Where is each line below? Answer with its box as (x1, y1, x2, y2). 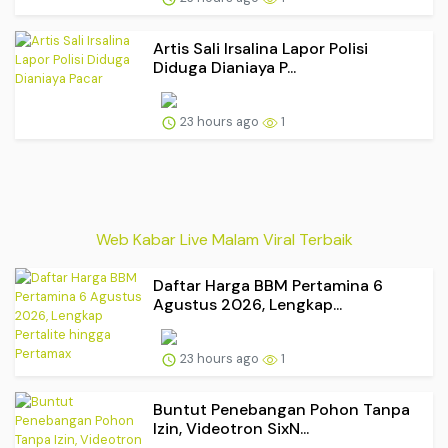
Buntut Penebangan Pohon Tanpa (153, 398, 410, 420)
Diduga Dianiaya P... (153, 56, 296, 78)
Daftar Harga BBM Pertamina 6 (153, 274, 383, 296)
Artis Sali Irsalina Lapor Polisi (153, 37, 368, 59)
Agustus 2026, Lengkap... (153, 293, 342, 315)
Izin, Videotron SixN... (153, 417, 309, 439)
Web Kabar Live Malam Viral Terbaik (95, 228, 353, 250)
